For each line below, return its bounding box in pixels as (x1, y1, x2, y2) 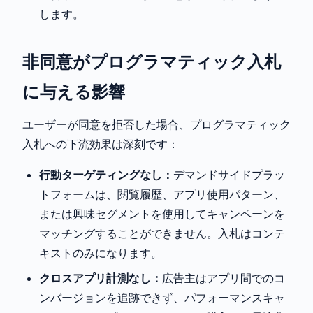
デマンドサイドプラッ (173, 168, 285, 182)
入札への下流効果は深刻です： (22, 137, 179, 152)
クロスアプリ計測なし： (39, 271, 162, 286)
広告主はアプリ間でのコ (162, 271, 285, 286)
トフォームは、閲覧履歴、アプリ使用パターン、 (39, 187, 285, 202)
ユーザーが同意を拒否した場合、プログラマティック (22, 117, 291, 132)
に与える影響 (22, 81, 125, 103)
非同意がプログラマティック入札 (22, 51, 281, 73)
